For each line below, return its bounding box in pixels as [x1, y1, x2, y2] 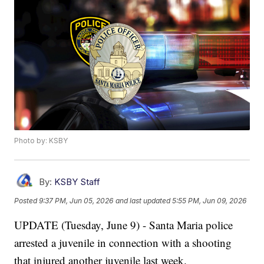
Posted [14, 196, 39, 205]
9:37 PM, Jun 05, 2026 [39, 196, 114, 205]
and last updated [115, 196, 171, 205]
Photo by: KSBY [14, 136, 68, 146]
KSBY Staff [54, 176, 101, 188]
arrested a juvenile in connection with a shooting [14, 235, 232, 250]
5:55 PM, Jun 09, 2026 [172, 196, 247, 205]
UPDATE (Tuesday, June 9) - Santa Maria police [14, 217, 233, 233]
